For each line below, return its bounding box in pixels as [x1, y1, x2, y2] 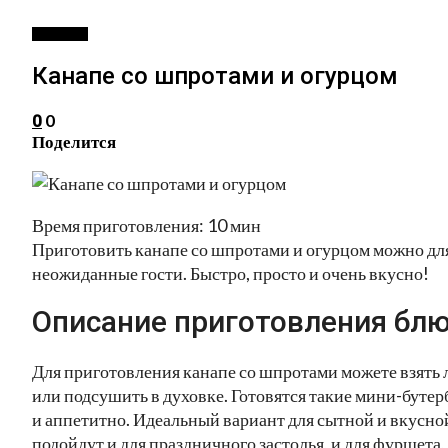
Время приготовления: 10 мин [32, 213, 261, 236]
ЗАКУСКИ [32, 27, 88, 41]
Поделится [32, 130, 116, 152]
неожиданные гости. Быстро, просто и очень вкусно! [32, 261, 429, 284]
